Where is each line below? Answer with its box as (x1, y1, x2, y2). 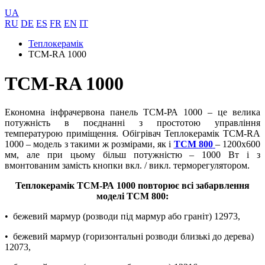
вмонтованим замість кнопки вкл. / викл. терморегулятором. (5, 160, 252, 171)
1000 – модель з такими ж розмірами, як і (5, 139, 174, 150)
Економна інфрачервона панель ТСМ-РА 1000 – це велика (5, 107, 260, 118)
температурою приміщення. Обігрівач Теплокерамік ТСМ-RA (5, 128, 260, 139)
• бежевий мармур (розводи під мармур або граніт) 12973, (5, 211, 240, 222)
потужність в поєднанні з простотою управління (5, 118, 260, 128)
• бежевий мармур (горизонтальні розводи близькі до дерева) (5, 231, 254, 242)
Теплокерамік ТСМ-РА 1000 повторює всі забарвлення (15, 180, 250, 191)
